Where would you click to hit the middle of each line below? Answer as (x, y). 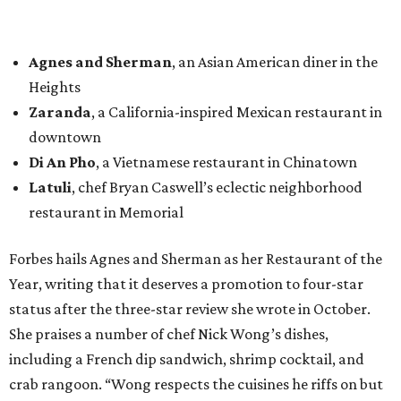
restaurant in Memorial (106, 213)
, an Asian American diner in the (275, 62)
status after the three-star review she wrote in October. (190, 309)
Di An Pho (62, 162)
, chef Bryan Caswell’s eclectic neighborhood (217, 188)
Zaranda (60, 112)
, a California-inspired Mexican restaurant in (237, 112)
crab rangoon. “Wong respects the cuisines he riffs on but (196, 384)
